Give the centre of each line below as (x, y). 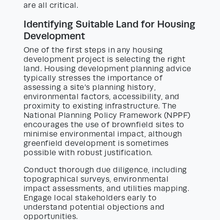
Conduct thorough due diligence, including (105, 170)
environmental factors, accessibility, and (102, 96)
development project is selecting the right (105, 59)
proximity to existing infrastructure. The (100, 106)
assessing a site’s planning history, (90, 87)
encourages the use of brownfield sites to (104, 124)
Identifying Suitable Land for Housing (110, 24)
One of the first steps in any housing (93, 50)
